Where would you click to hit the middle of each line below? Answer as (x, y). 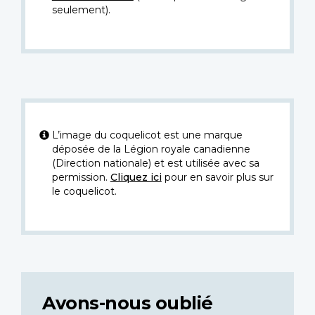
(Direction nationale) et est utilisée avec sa (155, 163)
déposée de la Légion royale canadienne (151, 149)
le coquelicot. (84, 192)
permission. (81, 178)
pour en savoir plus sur (217, 178)
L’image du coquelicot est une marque (147, 135)
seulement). (81, 10)
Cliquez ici (136, 178)
